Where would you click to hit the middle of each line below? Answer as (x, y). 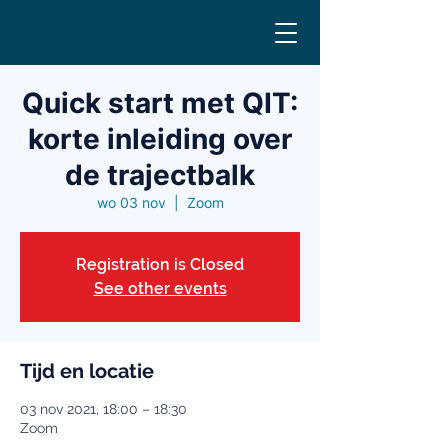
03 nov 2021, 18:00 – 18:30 (103, 409)
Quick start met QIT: (160, 103)
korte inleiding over (160, 139)
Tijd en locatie (87, 371)
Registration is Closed (160, 264)
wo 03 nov (131, 202)
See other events (160, 288)
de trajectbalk (160, 175)
